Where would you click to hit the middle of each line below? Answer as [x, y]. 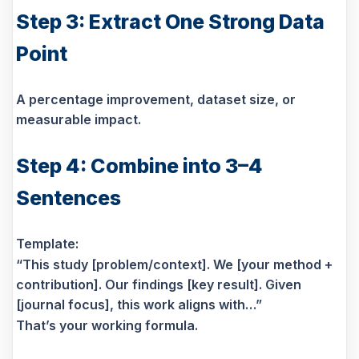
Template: [47, 243]
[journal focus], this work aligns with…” [139, 304]
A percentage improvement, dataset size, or [156, 99]
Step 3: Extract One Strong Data [170, 21]
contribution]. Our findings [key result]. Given [159, 284]
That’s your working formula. [107, 325]
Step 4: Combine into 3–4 [139, 165]
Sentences [69, 198]
